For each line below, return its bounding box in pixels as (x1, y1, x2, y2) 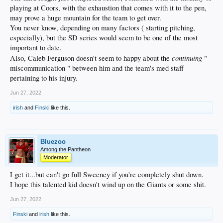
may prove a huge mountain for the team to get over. (10, 13, 161, 22)
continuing (172, 53, 202, 63)
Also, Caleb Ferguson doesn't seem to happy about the (10, 53, 172, 63)
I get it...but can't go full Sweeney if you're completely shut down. (10, 170, 204, 179)
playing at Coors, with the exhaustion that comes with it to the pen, (10, 3, 207, 12)
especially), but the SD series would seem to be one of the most (10, 33, 198, 42)
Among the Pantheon (40, 146, 91, 152)
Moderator (43, 154, 68, 160)
